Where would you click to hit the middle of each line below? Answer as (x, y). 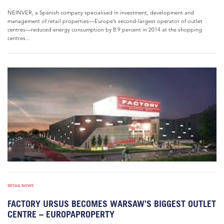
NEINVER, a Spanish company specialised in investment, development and (101, 12)
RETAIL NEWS (21, 185)
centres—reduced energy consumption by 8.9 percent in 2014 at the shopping (105, 29)
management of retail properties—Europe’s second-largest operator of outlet (105, 21)
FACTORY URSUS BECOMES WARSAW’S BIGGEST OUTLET (112, 204)
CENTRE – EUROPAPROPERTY (61, 214)
